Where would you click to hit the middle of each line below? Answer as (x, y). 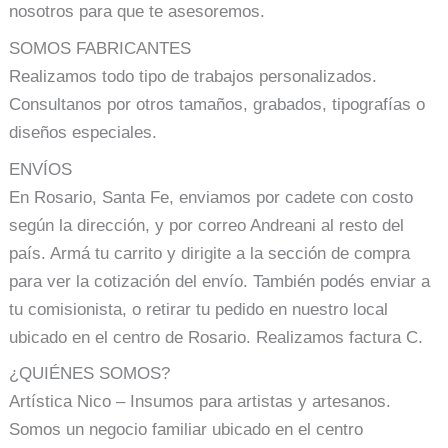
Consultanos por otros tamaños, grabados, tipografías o (217, 105)
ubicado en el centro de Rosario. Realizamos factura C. (216, 337)
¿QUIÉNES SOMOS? (90, 374)
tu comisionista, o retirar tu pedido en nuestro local (199, 309)
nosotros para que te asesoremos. (137, 12)
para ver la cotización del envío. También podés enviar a (220, 281)
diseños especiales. (83, 133)
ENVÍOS (41, 169)
